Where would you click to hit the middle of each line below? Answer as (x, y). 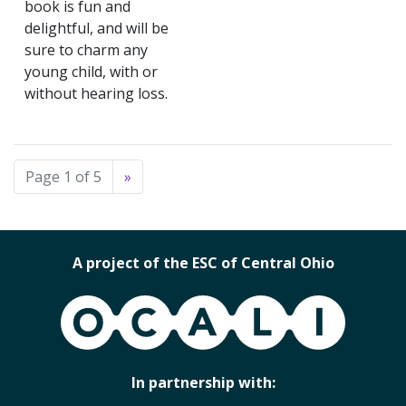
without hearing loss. (96, 93)
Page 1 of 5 (63, 177)
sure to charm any (86, 50)
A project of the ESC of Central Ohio (203, 262)
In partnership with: (203, 382)
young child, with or (91, 72)
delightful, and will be (97, 28)
